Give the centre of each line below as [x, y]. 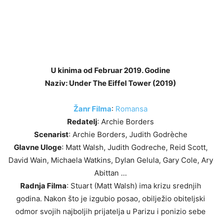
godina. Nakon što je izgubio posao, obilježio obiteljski [110, 198]
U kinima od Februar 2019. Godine [110, 70]
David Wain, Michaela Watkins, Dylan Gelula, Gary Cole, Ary [110, 160]
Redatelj [82, 121]
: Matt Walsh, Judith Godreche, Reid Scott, [134, 147]
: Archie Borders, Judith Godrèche [128, 134]
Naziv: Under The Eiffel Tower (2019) [110, 83]
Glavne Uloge [37, 147]
